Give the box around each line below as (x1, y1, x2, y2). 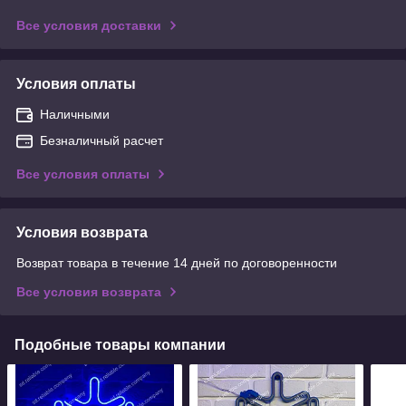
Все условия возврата (16, 284, 161, 299)
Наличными (40, 106, 110, 121)
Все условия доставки (16, 17, 161, 33)
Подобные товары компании (14, 336, 226, 353)
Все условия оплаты (16, 166, 150, 181)
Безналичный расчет (40, 132, 163, 148)
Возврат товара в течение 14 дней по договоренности (16, 255, 337, 270)
